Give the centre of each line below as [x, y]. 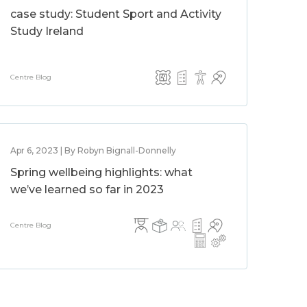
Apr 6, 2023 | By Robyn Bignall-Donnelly [94, 150]
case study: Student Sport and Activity [116, 14]
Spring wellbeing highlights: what [102, 172]
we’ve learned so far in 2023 [87, 189]
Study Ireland [47, 31]
